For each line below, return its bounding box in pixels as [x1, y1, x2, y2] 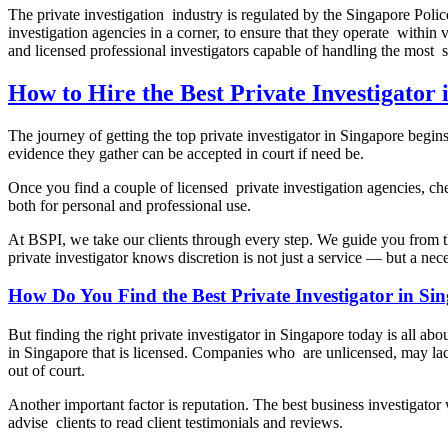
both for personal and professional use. [8, 196, 251, 214]
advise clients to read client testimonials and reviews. [8, 414, 343, 432]
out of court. [8, 362, 85, 380]
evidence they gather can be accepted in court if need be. [8, 144, 364, 162]
